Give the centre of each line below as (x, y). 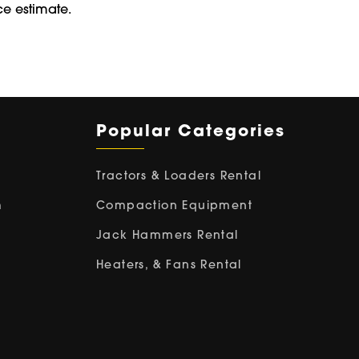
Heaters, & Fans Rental (169, 265)
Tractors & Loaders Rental (179, 176)
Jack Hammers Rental (167, 236)
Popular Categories (191, 132)
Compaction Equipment (174, 206)
